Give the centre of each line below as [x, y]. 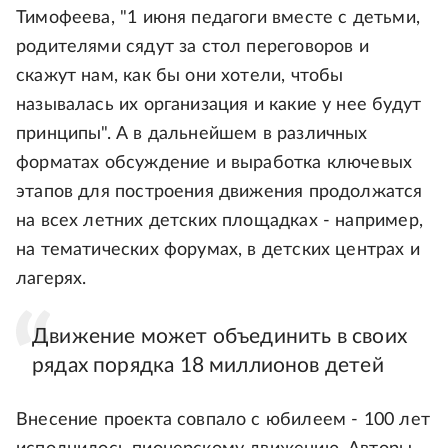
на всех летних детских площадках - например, [219, 221]
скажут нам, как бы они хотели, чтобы [180, 76]
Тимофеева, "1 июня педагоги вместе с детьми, [218, 18]
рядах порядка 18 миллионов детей [208, 366]
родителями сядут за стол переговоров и [192, 47]
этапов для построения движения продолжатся [219, 192]
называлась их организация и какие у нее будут [219, 105]
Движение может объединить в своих [219, 337]
